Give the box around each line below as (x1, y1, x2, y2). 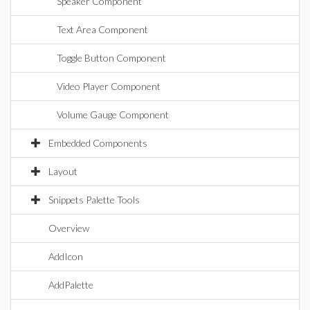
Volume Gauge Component (57, 109, 169, 120)
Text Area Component (57, 24, 148, 35)
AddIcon (48, 250, 83, 262)
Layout (48, 165, 77, 177)
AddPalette (48, 279, 93, 291)
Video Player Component (57, 80, 161, 92)
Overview (48, 222, 89, 234)
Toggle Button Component (57, 52, 166, 64)
